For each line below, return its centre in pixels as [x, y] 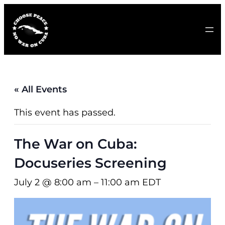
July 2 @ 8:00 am [53, 183]
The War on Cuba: [76, 144]
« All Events [40, 90]
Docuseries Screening [90, 163]
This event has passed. [65, 113]
